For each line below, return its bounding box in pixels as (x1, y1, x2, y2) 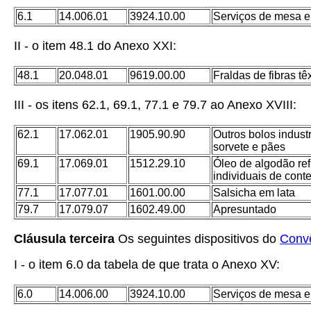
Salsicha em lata (213, 187, 295, 199)
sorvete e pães (213, 141, 285, 153)
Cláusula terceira (14, 232, 118, 246)
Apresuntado (213, 203, 276, 215)
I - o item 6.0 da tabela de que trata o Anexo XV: (14, 258, 280, 271)
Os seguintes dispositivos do (118, 232, 280, 246)
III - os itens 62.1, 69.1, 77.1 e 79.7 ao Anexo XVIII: (14, 98, 296, 112)
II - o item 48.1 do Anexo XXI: (14, 39, 176, 53)
